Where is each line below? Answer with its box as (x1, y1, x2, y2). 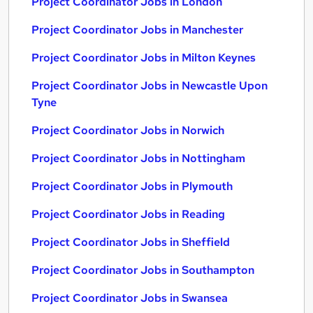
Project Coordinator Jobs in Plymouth (31, 179, 233, 194)
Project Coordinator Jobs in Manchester (31, 22, 243, 37)
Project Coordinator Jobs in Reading (31, 207, 225, 221)
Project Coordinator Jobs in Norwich (31, 123, 224, 138)
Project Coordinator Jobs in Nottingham (31, 151, 245, 166)
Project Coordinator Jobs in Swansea (31, 291, 228, 305)
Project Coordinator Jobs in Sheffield (31, 235, 230, 249)
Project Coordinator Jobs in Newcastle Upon (31, 78, 268, 93)
